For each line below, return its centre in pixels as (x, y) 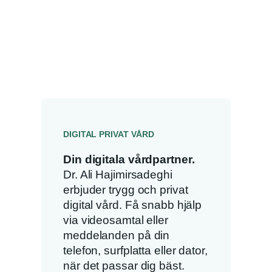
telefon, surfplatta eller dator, (135, 250)
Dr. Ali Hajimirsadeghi (118, 174)
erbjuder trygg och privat (126, 189)
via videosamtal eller (116, 220)
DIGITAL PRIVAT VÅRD (109, 134)
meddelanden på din (117, 235)
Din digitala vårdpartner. (129, 159)
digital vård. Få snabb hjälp (133, 205)
